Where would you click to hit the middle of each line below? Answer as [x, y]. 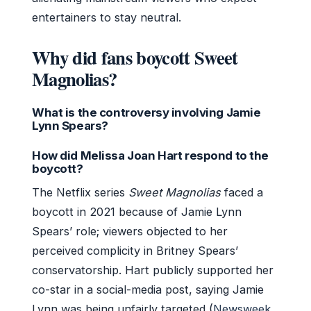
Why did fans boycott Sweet [135, 57]
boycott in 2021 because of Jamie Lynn [137, 211]
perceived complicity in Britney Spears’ [135, 250]
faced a [242, 192]
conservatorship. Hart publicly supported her [153, 270]
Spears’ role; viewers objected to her [130, 231]
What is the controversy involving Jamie [146, 112]
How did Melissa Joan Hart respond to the [151, 155]
